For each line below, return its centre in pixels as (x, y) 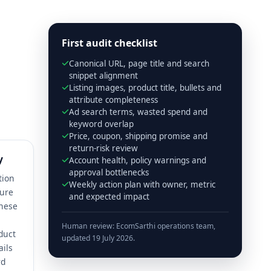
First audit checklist (109, 43)
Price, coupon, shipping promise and (138, 136)
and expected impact (109, 196)
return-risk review (103, 148)
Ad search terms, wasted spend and (138, 112)
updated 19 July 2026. (98, 238)
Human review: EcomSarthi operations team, (138, 226)
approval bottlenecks (109, 172)
